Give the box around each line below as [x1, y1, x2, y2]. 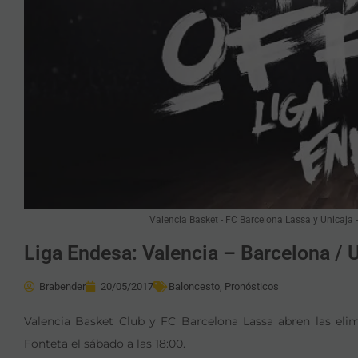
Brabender [39, 280, 86, 292]
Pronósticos [225, 280, 279, 292]
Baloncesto [169, 280, 220, 292]
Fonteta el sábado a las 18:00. [24, 336, 185, 351]
